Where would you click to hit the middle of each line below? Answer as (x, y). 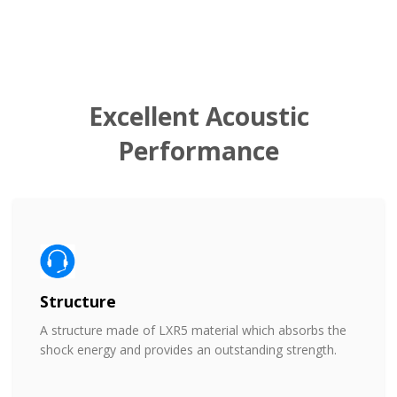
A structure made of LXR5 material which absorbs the (193, 330)
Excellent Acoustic (198, 116)
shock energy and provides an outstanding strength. (190, 349)
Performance (198, 150)
